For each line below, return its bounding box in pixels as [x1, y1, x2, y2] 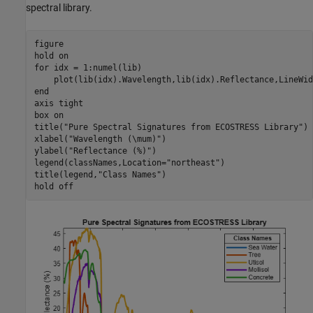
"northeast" [166, 157, 220, 168]
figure [34, 38, 64, 49]
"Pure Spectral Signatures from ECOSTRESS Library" [63, 122, 303, 132]
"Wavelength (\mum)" [68, 133, 161, 144]
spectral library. [26, 2, 92, 14]
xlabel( [34, 133, 68, 144]
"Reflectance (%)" [68, 145, 152, 156]
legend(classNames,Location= [34, 157, 166, 168]
